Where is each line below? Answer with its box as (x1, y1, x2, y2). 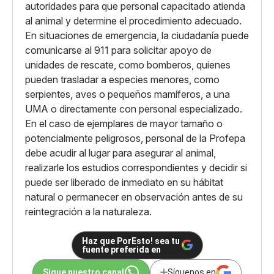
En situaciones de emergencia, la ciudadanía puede (25, 29, 249, 42)
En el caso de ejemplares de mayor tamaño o (25, 117, 223, 130)
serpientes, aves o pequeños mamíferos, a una (25, 87, 230, 100)
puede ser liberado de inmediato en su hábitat (25, 176, 223, 188)
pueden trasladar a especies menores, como (25, 73, 220, 86)
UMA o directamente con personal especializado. (25, 102, 242, 115)
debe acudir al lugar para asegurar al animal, (25, 146, 216, 159)
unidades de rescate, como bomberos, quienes (25, 58, 231, 71)
